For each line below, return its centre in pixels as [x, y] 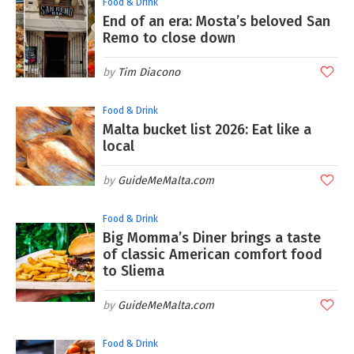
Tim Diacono [149, 72]
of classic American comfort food [213, 254]
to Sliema [134, 271]
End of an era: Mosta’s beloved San [217, 21]
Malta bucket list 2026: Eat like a [207, 129]
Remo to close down [169, 38]
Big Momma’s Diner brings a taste [212, 237]
